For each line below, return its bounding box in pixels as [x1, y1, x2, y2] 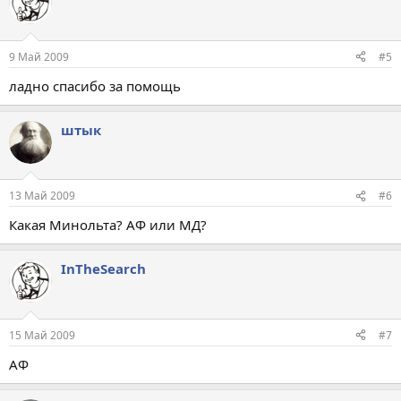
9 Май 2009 [9, 48, 69, 64]
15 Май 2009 [9, 327, 75, 343]
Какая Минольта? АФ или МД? [9, 216, 207, 234]
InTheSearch [61, 260, 146, 277]
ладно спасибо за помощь [9, 76, 181, 95]
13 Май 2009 [9, 188, 75, 203]
